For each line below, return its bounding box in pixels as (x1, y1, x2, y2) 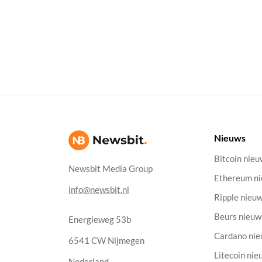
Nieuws (214, 132, 246, 143)
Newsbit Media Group (68, 164, 153, 174)
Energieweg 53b (68, 214, 131, 225)
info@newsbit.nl (68, 185, 129, 195)
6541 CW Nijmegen (68, 235, 144, 246)
